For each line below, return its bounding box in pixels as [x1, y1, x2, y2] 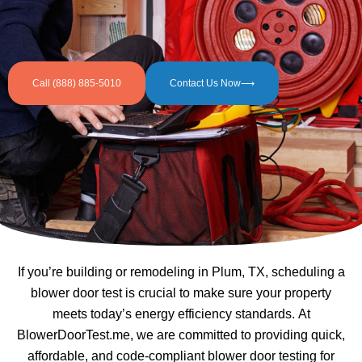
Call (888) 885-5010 [32, 78, 121, 89]
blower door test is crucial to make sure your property [31, 286, 331, 300]
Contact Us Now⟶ [170, 78, 255, 89]
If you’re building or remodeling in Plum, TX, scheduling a [17, 265, 345, 279]
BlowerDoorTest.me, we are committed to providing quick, [17, 328, 345, 342]
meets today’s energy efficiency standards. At [52, 307, 310, 321]
